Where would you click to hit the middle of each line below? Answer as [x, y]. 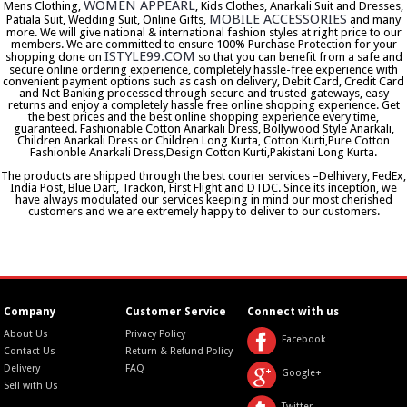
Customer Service [176, 312]
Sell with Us [31, 386]
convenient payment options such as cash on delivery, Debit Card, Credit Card [203, 82]
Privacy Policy [156, 334]
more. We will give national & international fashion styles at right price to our [203, 33]
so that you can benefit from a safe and [298, 57]
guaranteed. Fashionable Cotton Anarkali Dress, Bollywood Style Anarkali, [203, 129]
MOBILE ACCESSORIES [278, 20]
